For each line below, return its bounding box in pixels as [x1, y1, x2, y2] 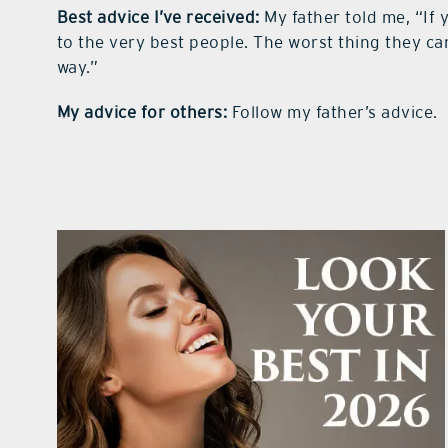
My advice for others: [56, 102, 228, 123]
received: [186, 7, 260, 28]
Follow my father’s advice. [227, 102, 438, 123]
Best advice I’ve [56, 7, 182, 28]
